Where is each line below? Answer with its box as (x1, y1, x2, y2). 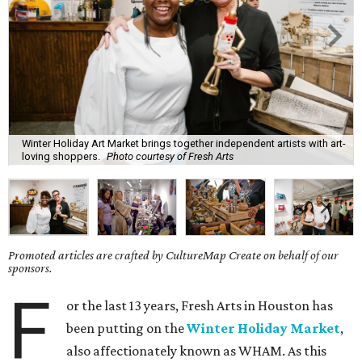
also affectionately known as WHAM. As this (66, 343, 327, 360)
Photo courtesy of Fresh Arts (107, 149, 234, 162)
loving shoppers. (22, 149, 100, 162)
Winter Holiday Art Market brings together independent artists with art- (22, 137, 346, 149)
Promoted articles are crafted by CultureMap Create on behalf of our (8, 248, 339, 263)
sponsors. (8, 261, 53, 276)
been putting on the (66, 320, 187, 337)
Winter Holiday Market (187, 320, 341, 337)
